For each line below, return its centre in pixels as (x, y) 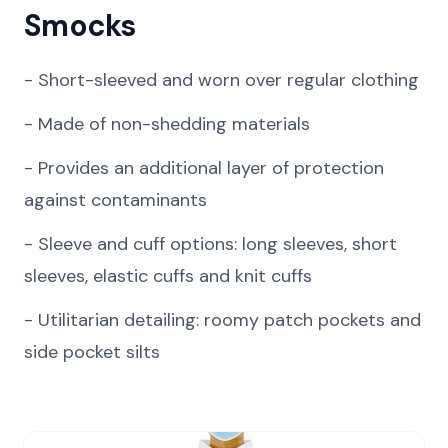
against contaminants (115, 200)
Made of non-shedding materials (174, 124)
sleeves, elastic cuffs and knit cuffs (168, 276)
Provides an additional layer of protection (211, 168)
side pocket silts (92, 352)
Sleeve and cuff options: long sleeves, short (217, 244)
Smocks (80, 25)
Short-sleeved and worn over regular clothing (228, 80)
